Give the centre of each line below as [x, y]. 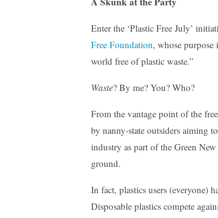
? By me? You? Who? [154, 88]
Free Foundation [122, 45]
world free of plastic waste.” [142, 61]
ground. [106, 163]
